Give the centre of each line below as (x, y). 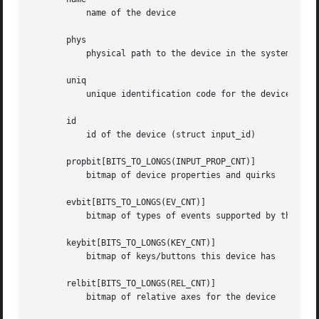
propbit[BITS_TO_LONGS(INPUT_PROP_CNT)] (144, 162)
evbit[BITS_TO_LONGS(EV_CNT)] (119, 203)
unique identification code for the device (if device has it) (52, 94)
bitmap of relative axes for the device (52, 297)
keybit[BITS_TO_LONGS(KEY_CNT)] (124, 243)
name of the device (52, 13)
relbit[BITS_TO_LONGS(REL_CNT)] (124, 284)
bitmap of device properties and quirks (52, 176)
